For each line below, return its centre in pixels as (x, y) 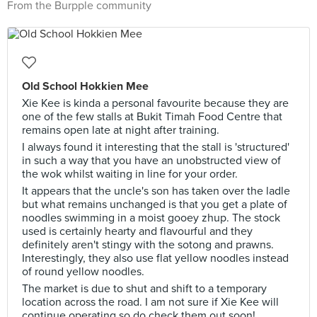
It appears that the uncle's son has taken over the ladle (156, 191)
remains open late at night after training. (121, 130)
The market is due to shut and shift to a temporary (144, 289)
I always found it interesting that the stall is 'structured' (156, 147)
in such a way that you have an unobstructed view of (151, 161)
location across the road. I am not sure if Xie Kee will (150, 302)
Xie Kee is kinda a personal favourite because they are (155, 103)
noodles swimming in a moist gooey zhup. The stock (151, 218)
